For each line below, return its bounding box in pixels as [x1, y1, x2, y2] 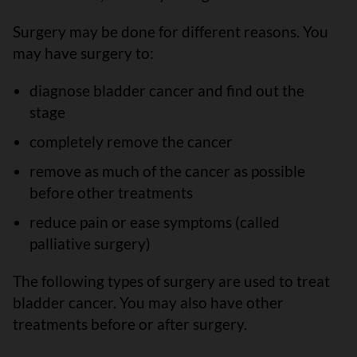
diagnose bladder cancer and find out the [29, 81, 304, 100]
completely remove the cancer [29, 132, 233, 151]
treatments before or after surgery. [13, 315, 247, 333]
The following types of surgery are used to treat [13, 272, 330, 290]
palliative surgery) [29, 234, 151, 253]
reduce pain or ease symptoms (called [29, 213, 280, 231]
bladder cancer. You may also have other [13, 293, 284, 312]
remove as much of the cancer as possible [29, 162, 305, 180]
